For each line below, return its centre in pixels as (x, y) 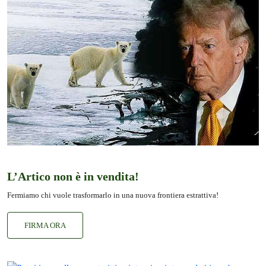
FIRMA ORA (45, 225)
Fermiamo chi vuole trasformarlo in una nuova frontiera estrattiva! (113, 195)
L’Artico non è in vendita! (73, 176)
